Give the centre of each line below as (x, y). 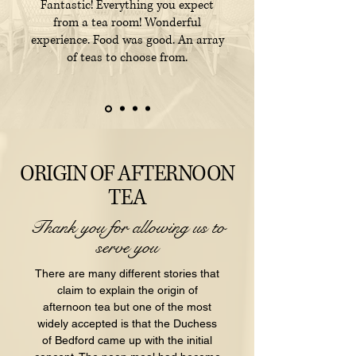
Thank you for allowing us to (127, 226)
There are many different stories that (127, 273)
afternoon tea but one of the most (127, 306)
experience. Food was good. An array (127, 40)
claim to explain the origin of (127, 290)
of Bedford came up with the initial (127, 340)
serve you (127, 246)
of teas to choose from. (127, 57)
